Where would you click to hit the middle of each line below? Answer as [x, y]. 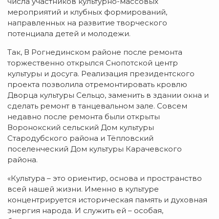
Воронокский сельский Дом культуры [81, 127]
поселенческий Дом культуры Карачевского [95, 149]
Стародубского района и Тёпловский [80, 138]
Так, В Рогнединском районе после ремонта [95, 52]
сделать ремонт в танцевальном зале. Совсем [97, 106]
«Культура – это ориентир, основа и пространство [105, 178]
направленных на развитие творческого [87, 22]
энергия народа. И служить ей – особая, [85, 210]
